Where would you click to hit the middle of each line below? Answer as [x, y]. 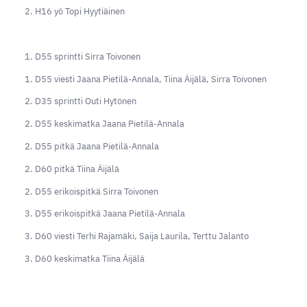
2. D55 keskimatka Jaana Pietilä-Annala [104, 124]
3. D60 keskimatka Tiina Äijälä [84, 259]
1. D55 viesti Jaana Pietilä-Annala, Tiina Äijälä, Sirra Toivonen [145, 79]
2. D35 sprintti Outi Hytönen [80, 101]
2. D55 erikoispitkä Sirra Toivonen [91, 191]
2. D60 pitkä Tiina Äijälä [72, 169]
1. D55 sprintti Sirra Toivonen [82, 56]
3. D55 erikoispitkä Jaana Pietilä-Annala [105, 214]
